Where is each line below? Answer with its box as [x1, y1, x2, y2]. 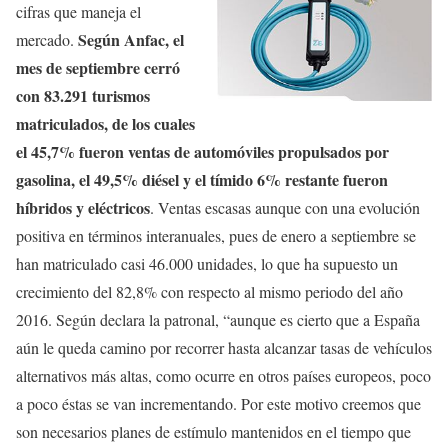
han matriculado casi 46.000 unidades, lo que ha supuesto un [16, 252, 398, 274]
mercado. [16, 28, 78, 50]
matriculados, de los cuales [16, 111, 195, 135]
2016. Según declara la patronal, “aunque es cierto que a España [16, 308, 420, 330]
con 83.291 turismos [16, 83, 150, 107]
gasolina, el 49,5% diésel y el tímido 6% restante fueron [16, 167, 388, 191]
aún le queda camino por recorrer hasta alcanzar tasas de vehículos [16, 336, 432, 358]
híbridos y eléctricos [16, 195, 150, 219]
